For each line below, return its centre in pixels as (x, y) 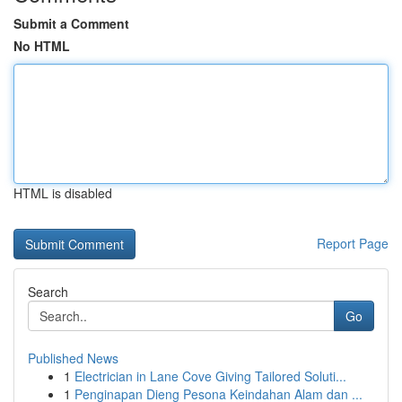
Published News (73, 358)
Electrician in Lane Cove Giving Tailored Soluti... (210, 376)
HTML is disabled (63, 193)
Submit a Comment (71, 23)
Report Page (353, 243)
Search (48, 292)
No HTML (42, 46)
